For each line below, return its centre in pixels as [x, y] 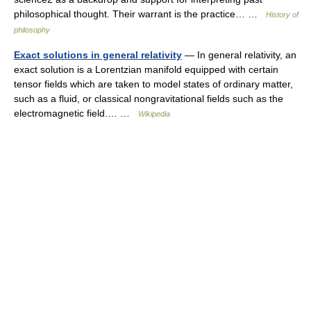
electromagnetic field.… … [76, 113]
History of [282, 15]
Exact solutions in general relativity [98, 55]
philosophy [32, 30]
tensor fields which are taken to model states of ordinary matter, [153, 84]
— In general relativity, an [239, 55]
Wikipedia [154, 114]
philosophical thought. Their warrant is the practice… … [140, 14]
